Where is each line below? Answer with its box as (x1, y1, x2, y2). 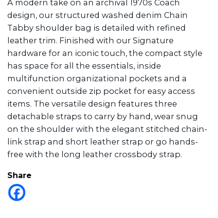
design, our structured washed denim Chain (7, 10, 188, 20)
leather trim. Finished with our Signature (7, 35, 174, 45)
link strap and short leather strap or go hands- (7, 136, 198, 146)
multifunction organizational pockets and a (7, 73, 187, 83)
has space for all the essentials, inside (7, 60, 161, 71)
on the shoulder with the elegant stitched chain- (7, 124, 207, 134)
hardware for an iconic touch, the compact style (7, 48, 202, 58)
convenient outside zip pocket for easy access (7, 86, 195, 96)
